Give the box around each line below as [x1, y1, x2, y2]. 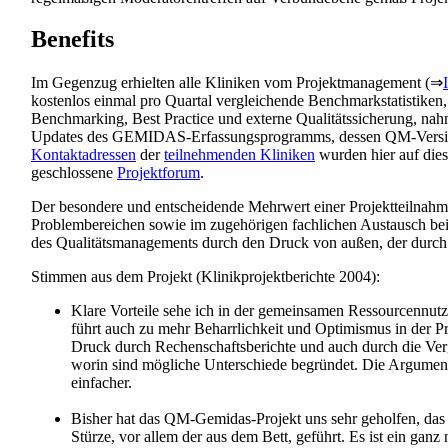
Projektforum [117, 164, 200, 182]
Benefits [31, 26, 114, 53]
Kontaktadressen [31, 146, 136, 164]
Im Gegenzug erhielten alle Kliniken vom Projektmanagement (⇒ [31, 74, 443, 92]
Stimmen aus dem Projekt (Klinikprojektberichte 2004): [31, 268, 380, 286]
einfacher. [71, 374, 132, 392]
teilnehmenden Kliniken [164, 146, 315, 164]
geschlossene [31, 164, 117, 182]
